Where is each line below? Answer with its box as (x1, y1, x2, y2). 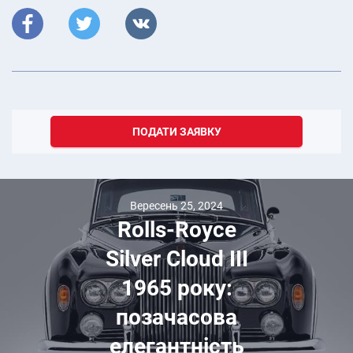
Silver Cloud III (105, 245, 248, 272)
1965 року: (121, 274, 232, 301)
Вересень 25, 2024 (130, 199, 223, 212)
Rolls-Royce (117, 216, 236, 243)
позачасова (116, 303, 237, 330)
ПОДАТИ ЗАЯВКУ (132, 125, 221, 139)
